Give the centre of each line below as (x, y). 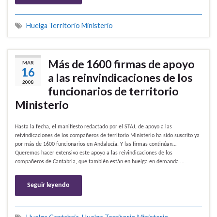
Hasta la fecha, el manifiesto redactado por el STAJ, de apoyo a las (93, 127)
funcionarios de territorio (113, 91)
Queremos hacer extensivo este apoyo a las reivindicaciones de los (94, 153)
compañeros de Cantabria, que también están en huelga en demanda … (100, 162)
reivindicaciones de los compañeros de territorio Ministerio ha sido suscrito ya (107, 136)
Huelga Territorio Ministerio (70, 26)
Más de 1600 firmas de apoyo (121, 64)
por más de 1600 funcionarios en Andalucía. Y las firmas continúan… (96, 145)
